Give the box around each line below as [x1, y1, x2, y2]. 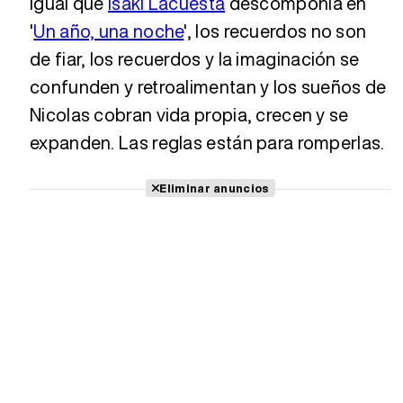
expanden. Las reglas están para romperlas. [30, 129, 385, 156]
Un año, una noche [33, 17, 184, 44]
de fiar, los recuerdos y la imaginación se [30, 45, 360, 72]
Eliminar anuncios [159, 179, 269, 196]
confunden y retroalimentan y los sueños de [30, 73, 387, 100]
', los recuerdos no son [184, 17, 367, 44]
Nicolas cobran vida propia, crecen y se [30, 101, 349, 128]
